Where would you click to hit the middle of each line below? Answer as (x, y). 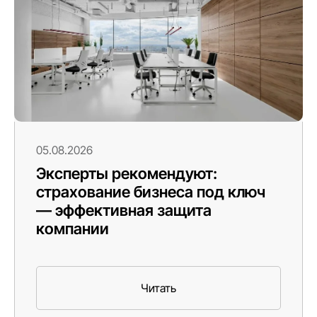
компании (73, 228)
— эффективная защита (124, 210)
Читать (158, 288)
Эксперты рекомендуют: (127, 173)
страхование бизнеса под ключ (151, 191)
